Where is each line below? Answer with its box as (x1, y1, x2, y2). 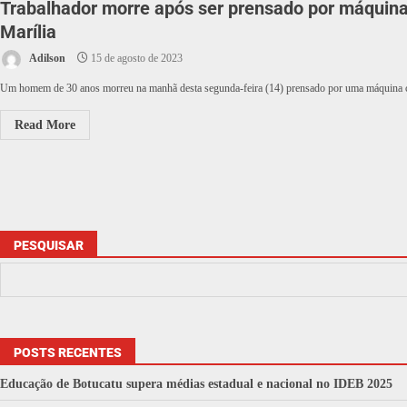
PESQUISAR (14, 238, 84, 253)
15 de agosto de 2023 (88, 52, 183, 65)
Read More (15, 118, 75, 133)
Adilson (27, 52, 65, 65)
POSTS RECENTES (14, 345, 122, 361)
